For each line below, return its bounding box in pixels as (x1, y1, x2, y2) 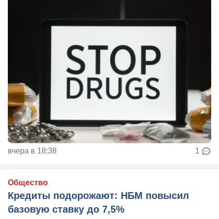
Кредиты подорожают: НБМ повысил (8, 190, 189, 201)
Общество (8, 178, 48, 187)
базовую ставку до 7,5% (8, 204, 125, 215)
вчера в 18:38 (8, 147, 57, 155)
